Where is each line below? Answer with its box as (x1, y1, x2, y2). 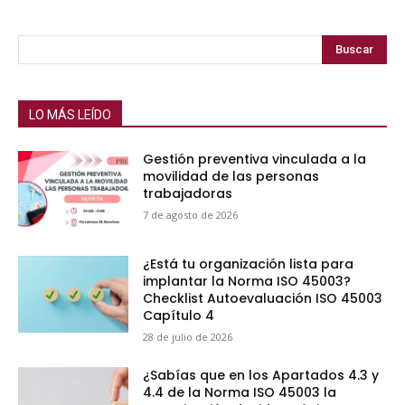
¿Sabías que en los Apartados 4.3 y (143, 365, 380, 384)
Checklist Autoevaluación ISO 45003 (143, 288, 383, 307)
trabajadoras (143, 184, 233, 203)
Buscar (335, 42, 373, 56)
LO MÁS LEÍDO (29, 108, 111, 123)
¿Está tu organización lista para (143, 254, 354, 273)
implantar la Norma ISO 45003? (143, 271, 352, 290)
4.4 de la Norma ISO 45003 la (143, 382, 337, 401)
